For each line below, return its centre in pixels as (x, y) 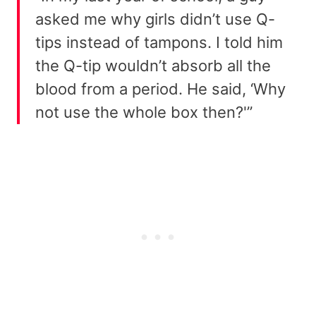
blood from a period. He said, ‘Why (160, 89)
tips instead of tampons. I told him (159, 43)
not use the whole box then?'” (144, 113)
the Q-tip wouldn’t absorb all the (153, 66)
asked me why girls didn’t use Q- (155, 19)
